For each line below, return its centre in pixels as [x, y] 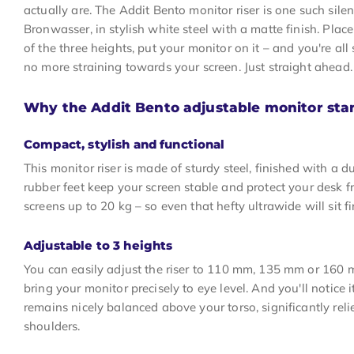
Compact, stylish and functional [124, 144]
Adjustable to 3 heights [98, 245]
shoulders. [52, 326]
